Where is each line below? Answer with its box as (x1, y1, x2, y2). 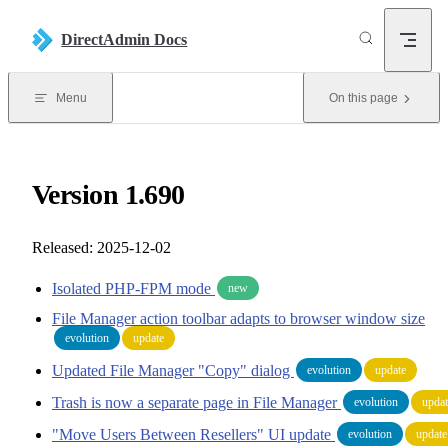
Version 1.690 (32, 178, 185, 210)
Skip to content (24, 16, 102, 30)
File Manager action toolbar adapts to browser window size (52, 309, 425, 327)
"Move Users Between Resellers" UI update (52, 425, 335, 443)
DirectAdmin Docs (61, 31, 188, 48)
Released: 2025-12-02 (32, 238, 171, 256)
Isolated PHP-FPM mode (52, 279, 215, 297)
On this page (329, 91, 398, 105)
